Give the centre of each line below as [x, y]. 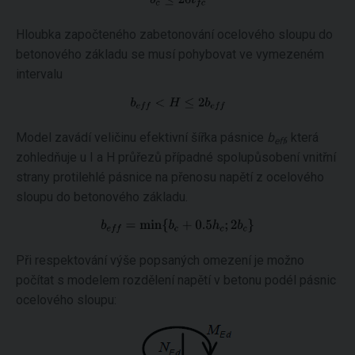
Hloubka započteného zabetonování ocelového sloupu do [174, 34]
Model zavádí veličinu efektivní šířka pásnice [141, 137]
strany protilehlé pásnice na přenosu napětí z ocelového [170, 177]
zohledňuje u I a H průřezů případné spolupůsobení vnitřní [176, 157]
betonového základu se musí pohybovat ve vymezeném [170, 54]
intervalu [39, 74]
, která [302, 137]
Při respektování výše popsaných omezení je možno [160, 260]
